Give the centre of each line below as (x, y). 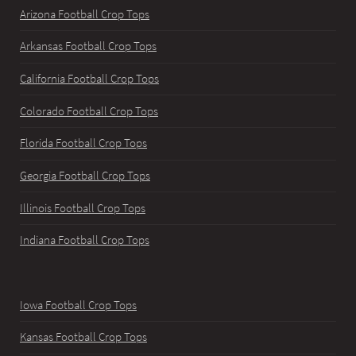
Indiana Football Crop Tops (85, 240)
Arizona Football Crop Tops (85, 14)
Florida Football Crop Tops (83, 143)
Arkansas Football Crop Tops (88, 46)
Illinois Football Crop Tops (83, 208)
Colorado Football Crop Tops (89, 111)
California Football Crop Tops (89, 78)
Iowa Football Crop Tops (78, 305)
